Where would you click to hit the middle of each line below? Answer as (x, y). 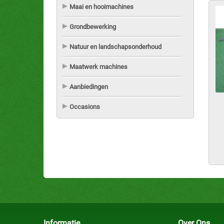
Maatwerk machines (98, 67)
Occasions (85, 107)
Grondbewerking (93, 27)
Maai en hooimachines (101, 7)
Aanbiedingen (89, 87)
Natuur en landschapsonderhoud (115, 47)
